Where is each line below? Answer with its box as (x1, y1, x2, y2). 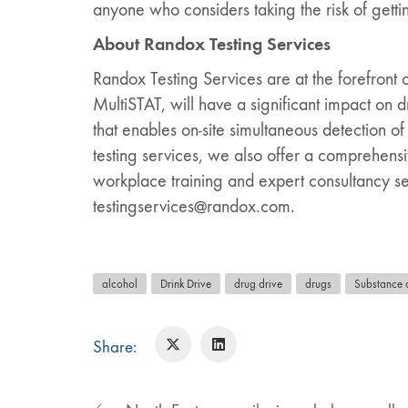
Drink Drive (160, 276, 211, 291)
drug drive (234, 276, 282, 291)
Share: (93, 337, 137, 357)
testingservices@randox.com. (93, 195, 295, 217)
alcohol (102, 276, 138, 291)
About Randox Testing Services (93, 33, 331, 55)
